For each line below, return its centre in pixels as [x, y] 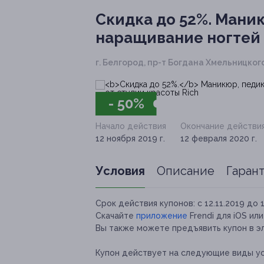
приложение [162, 216]
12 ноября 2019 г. [130, 139]
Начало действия [131, 126]
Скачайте [116, 216]
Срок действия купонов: [145, 204]
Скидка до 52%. [154, 20]
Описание [186, 171]
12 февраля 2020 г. [219, 139]
